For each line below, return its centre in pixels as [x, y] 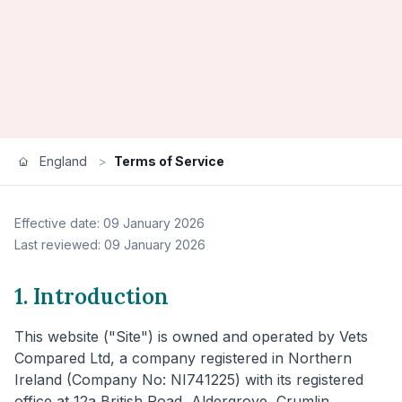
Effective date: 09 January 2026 [109, 223]
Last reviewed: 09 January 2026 [110, 244]
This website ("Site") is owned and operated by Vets [191, 336]
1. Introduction [92, 296]
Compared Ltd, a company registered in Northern [183, 358]
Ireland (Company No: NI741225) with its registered [189, 379]
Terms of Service [169, 161]
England [63, 161]
